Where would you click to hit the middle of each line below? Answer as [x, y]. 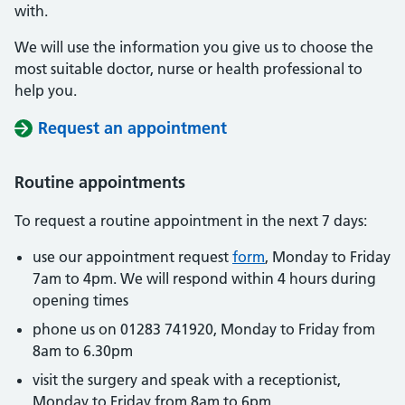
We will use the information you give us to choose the [194, 47]
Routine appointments [100, 182]
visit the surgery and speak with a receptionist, [187, 379]
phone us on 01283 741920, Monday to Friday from [204, 329]
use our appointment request [132, 256]
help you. [46, 90]
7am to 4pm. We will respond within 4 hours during [204, 278]
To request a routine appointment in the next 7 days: [191, 220]
